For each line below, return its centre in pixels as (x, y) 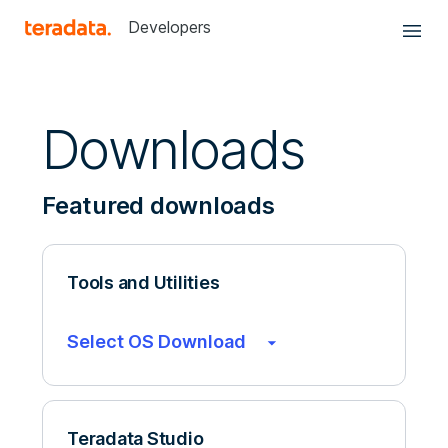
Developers (169, 27)
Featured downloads (158, 205)
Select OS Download (158, 341)
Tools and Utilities (143, 282)
